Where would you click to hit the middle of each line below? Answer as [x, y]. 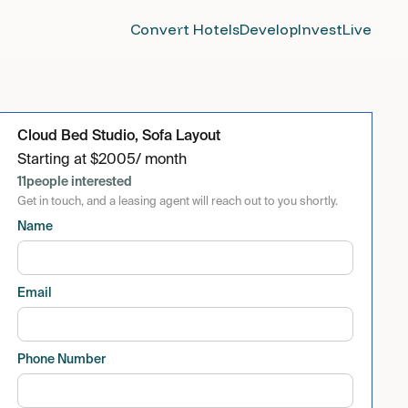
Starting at [54, 160]
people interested [80, 182]
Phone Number [62, 360]
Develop [269, 29]
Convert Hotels [185, 29]
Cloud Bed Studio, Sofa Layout [119, 137]
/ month [162, 160]
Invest [320, 29]
